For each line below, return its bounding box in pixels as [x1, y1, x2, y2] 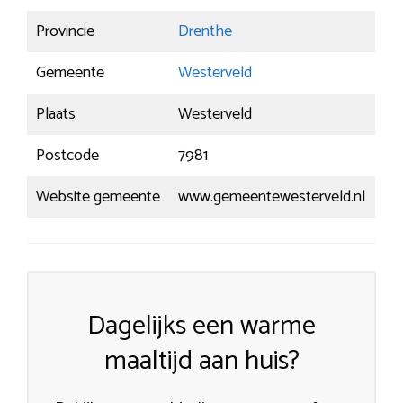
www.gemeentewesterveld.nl [178, 184, 365, 211]
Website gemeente [36, 184, 160, 211]
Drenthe [178, 18, 232, 46]
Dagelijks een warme [87, 304, 316, 349]
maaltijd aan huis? [103, 339, 300, 384]
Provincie [36, 18, 94, 46]
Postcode [36, 142, 99, 170]
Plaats [36, 101, 76, 129]
